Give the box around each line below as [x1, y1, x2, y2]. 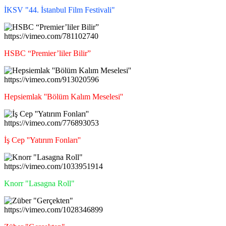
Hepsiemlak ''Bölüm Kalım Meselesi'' [4, 92, 123, 101]
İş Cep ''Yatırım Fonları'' [4, 135, 81, 144]
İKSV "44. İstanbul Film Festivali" [4, 5, 115, 14]
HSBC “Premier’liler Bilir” [4, 48, 91, 58]
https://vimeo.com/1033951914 [4, 161, 103, 171]
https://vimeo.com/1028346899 [4, 205, 103, 214]
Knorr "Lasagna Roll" [4, 179, 75, 188]
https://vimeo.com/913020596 [4, 75, 99, 84]
